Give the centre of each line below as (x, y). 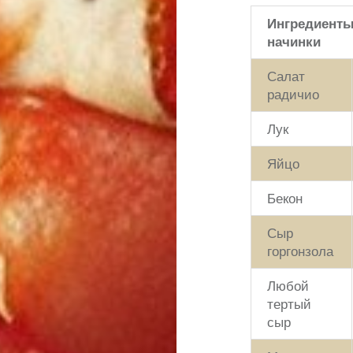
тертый (290, 303)
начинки (294, 41)
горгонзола (301, 251)
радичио (294, 94)
